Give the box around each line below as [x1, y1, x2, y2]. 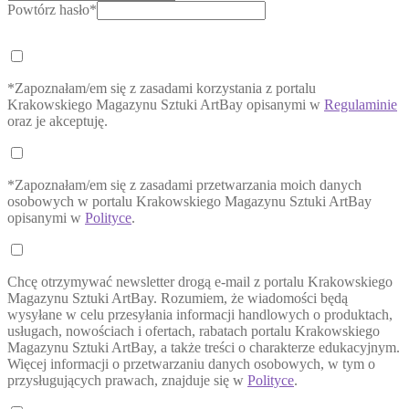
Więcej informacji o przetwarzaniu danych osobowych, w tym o [7, 356, 375, 372]
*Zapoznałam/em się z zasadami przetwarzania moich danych [7, 177, 362, 193]
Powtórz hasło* [7, 2, 97, 17]
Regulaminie [324, 97, 397, 112]
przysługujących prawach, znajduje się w [7, 372, 247, 388]
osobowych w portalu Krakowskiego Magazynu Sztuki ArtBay [7, 194, 372, 209]
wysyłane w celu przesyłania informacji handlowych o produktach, [7, 307, 393, 322]
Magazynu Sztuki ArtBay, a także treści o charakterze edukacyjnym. [7, 340, 400, 355]
